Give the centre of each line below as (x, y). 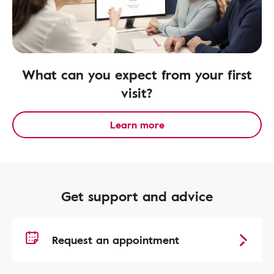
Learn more (137, 125)
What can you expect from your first (137, 74)
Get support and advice (137, 196)
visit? (137, 93)
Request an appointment (116, 240)
